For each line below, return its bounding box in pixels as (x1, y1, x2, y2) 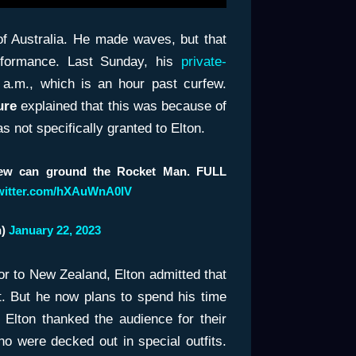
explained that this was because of (17, 98, 226, 114)
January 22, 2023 (8, 222, 101, 237)
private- (180, 53, 226, 69)
